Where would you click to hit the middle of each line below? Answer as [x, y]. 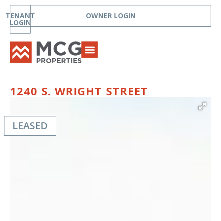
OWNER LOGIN [110, 16]
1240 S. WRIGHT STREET [79, 91]
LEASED [30, 126]
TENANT [20, 16]
